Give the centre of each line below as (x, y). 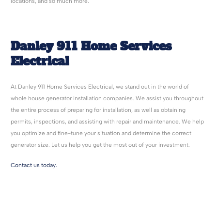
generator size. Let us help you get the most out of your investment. (101, 145)
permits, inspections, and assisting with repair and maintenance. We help (108, 122)
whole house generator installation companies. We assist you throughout (107, 99)
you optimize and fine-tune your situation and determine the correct (101, 133)
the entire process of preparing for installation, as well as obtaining (98, 110)
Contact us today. (34, 165)
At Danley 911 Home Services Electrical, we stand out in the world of (100, 87)
